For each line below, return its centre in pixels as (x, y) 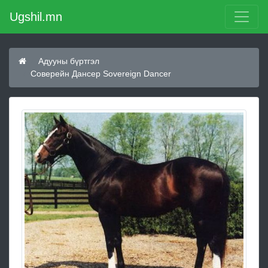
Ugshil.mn (36, 17)
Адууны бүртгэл (69, 61)
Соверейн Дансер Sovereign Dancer (101, 74)
